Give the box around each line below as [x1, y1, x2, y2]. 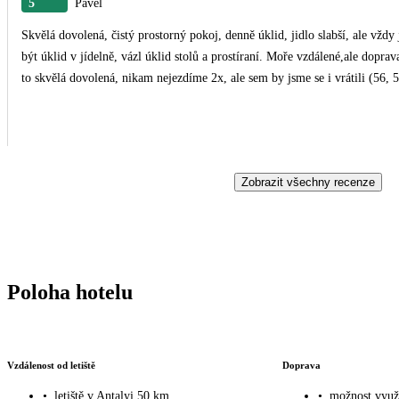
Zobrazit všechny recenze [241, 175, 375, 189]
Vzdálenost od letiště [7, 359, 95, 370]
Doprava [281, 359, 321, 370]
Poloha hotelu [7, 280, 133, 304]
